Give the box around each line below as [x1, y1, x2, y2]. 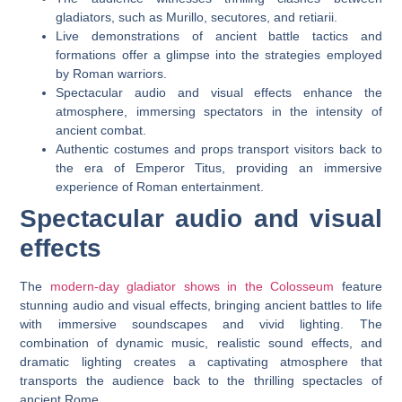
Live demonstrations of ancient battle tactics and [56, 28, 382, 43]
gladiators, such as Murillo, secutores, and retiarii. [56, 9, 338, 24]
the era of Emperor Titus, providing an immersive [56, 160, 382, 175]
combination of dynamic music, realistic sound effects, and [20, 335, 382, 350]
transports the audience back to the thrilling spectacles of [20, 372, 382, 388]
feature [334, 278, 382, 293]
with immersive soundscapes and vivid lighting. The [20, 316, 382, 331]
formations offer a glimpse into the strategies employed [56, 47, 382, 62]
